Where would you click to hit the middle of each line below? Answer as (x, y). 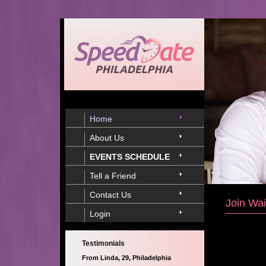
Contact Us (110, 195)
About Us (107, 138)
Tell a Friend (113, 176)
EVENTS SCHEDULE (130, 157)
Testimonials (103, 243)
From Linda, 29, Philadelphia (126, 258)
